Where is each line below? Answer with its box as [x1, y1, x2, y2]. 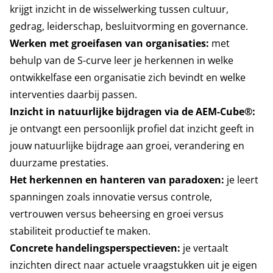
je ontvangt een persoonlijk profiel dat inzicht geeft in [10, 122, 254, 135]
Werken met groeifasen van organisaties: [10, 37, 209, 50]
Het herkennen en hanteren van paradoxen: [10, 173, 224, 186]
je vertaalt [180, 241, 229, 255]
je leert [224, 173, 258, 186]
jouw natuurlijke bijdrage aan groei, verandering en [10, 139, 244, 152]
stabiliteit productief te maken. [10, 224, 151, 238]
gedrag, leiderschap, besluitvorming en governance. [10, 19, 248, 33]
